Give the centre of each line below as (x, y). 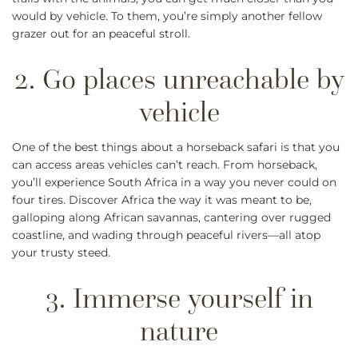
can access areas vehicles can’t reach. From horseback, (165, 165)
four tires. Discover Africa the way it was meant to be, (162, 200)
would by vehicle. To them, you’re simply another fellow (167, 16)
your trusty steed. (61, 253)
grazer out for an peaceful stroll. (101, 34)
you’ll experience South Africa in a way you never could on (174, 183)
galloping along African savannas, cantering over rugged (171, 218)
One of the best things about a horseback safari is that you (176, 147)
